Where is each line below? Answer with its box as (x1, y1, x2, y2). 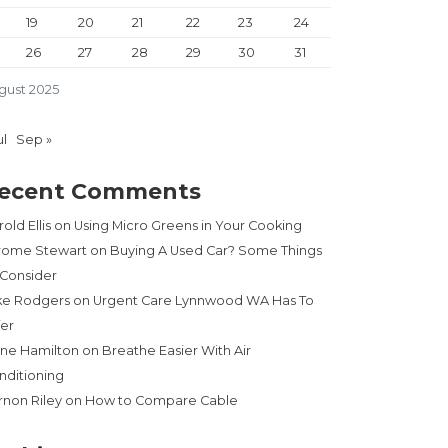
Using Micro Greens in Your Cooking (74, 218, 302, 234)
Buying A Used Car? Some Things (110, 243, 322, 259)
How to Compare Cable (85, 393, 238, 409)
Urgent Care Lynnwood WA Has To (93, 293, 314, 309)
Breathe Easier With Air (102, 343, 251, 359)
